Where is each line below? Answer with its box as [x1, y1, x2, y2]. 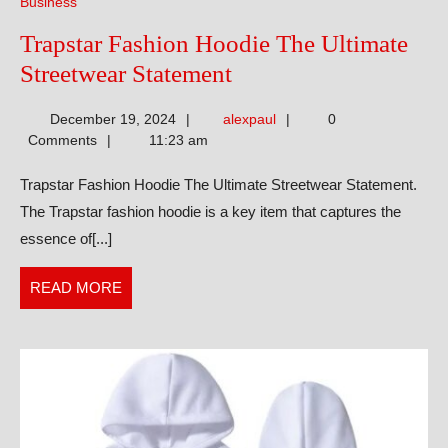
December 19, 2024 [49, 111, 176, 127]
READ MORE [30, 279, 122, 296]
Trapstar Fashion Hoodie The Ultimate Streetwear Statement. [20, 176, 417, 193]
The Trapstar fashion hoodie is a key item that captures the [20, 203, 401, 220]
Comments [28, 132, 97, 148]
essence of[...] [20, 230, 112, 247]
